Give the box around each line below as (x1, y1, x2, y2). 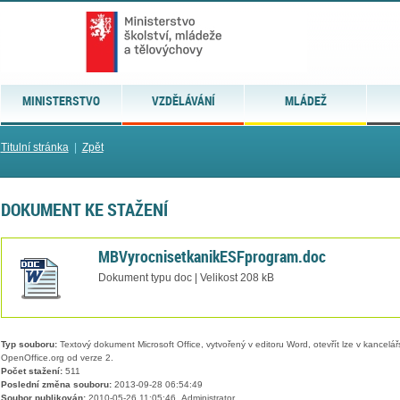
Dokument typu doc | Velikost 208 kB (97, 271, 274, 283)
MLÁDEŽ (284, 92, 327, 109)
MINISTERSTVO (21, 92, 100, 109)
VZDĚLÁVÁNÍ (151, 92, 215, 109)
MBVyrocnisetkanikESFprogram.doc (97, 245, 326, 267)
